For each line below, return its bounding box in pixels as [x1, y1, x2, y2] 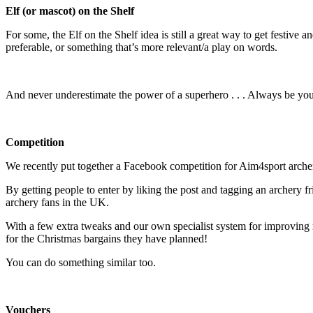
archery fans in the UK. [6, 196, 109, 208]
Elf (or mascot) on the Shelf [6, 4, 134, 17]
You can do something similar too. [6, 256, 156, 268]
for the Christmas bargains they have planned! [6, 232, 208, 245]
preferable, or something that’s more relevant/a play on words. [6, 41, 277, 53]
